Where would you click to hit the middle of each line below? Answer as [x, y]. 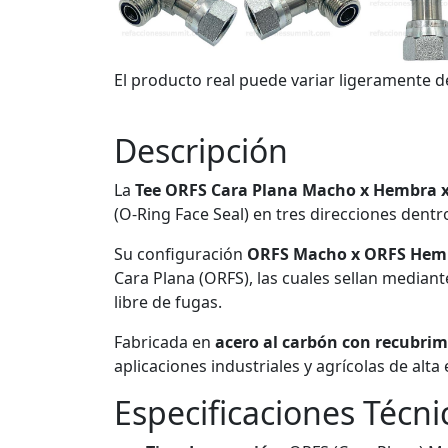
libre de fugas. [168, 302]
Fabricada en [164, 342]
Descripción [201, 150]
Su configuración [180, 254]
